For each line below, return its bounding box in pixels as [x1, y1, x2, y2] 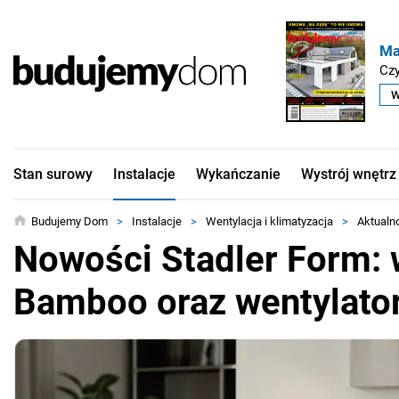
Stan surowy [13, 165, 93, 183]
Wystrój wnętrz [300, 165, 396, 183]
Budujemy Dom [31, 214, 108, 228]
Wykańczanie [195, 165, 281, 183]
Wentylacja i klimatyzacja [206, 214, 333, 228]
